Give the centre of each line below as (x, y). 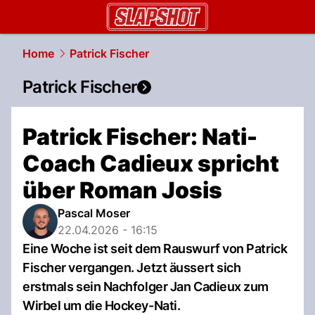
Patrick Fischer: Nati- (140, 137)
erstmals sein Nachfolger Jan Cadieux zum (146, 287)
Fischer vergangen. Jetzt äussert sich (132, 268)
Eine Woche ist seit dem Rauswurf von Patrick (155, 249)
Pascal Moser (94, 213)
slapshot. (78, 40)
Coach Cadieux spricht (151, 163)
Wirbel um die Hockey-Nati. (102, 306)
